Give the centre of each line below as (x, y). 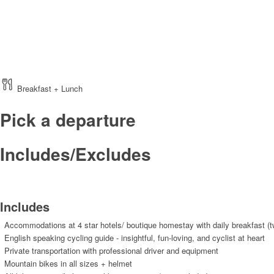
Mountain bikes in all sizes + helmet (68, 263)
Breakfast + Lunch (50, 88)
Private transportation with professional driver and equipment (111, 250)
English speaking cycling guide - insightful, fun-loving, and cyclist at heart (135, 237)
